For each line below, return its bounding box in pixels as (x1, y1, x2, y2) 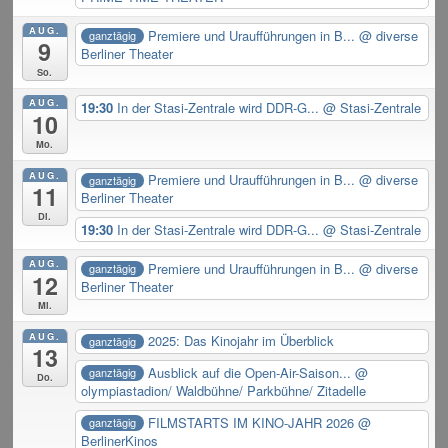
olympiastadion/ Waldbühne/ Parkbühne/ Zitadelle (81, 380, 367, 400)
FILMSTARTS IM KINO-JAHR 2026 (147, 412, 358, 432)
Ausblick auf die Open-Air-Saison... (147, 362, 355, 382)
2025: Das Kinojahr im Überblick (147, 331, 334, 351)
